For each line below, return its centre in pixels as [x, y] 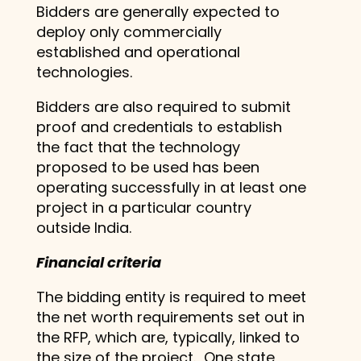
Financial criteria [98, 262]
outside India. [83, 227]
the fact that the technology [138, 147]
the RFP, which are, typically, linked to [168, 337]
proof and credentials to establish [159, 127]
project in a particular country [143, 207]
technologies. [84, 72]
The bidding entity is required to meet [171, 297]
